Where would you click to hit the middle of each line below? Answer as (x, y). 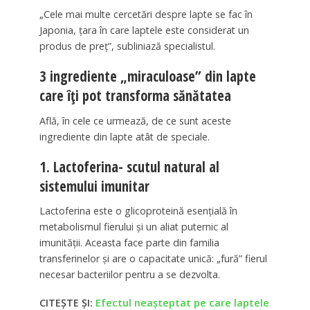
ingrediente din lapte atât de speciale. (124, 136)
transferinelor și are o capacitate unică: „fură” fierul (153, 259)
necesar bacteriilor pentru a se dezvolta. (129, 275)
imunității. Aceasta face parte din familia (129, 243)
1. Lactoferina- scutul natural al (129, 166)
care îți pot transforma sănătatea (135, 95)
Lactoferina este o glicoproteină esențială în (138, 211)
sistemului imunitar (94, 186)
